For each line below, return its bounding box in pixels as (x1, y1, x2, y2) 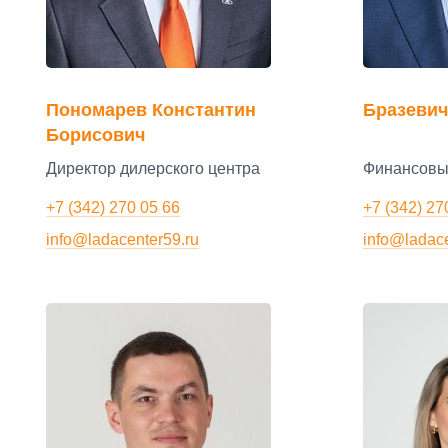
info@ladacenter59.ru (46, 230, 199, 248)
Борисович (46, 125, 145, 145)
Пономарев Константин (46, 100, 256, 120)
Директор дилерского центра (46, 160, 260, 178)
